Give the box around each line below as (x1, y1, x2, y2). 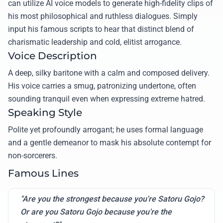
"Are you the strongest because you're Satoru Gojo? (20, 194, 204, 204)
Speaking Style (8, 107, 82, 119)
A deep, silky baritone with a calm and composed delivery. (8, 68, 210, 78)
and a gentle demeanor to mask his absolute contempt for (8, 138, 211, 148)
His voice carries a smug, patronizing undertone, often (8, 81, 196, 91)
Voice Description (8, 50, 97, 62)
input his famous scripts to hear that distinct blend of (8, 24, 194, 34)
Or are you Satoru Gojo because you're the (20, 207, 172, 217)
